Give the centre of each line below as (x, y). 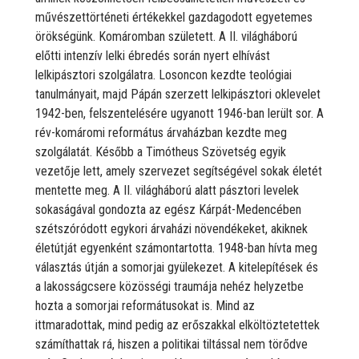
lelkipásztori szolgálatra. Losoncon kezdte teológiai (163, 75)
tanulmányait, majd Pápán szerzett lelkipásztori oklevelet (178, 94)
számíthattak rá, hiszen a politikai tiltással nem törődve (171, 344)
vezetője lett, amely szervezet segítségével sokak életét (179, 171)
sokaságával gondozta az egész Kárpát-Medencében (168, 209)
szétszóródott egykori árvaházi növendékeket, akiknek (171, 228)
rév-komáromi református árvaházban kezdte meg (161, 132)
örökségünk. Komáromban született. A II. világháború (166, 36)
